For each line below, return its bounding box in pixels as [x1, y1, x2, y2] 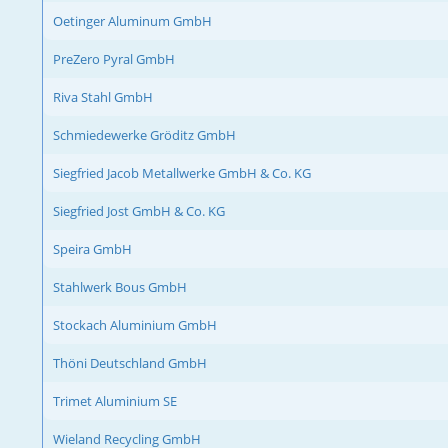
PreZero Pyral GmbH [53, 49, 175, 68]
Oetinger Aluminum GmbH [53, 11, 212, 30]
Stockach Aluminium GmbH [53, 315, 217, 334]
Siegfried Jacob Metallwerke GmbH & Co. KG [53, 163, 311, 182]
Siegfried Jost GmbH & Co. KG [53, 201, 225, 220]
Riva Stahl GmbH [53, 87, 153, 106]
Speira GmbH [53, 239, 132, 258]
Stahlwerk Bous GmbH [53, 277, 187, 296]
